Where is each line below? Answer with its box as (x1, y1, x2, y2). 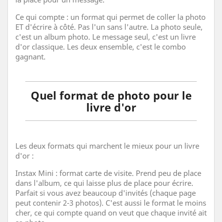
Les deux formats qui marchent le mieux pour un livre (15, 140, 199, 151)
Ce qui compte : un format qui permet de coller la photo (15, 11, 206, 22)
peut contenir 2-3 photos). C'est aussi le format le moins (15, 197, 206, 208)
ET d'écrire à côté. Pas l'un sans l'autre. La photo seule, (15, 21, 203, 32)
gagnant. (15, 51, 46, 61)
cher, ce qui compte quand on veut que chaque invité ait (15, 207, 207, 218)
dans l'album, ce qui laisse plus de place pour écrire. (15, 177, 193, 188)
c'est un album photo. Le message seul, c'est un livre (15, 31, 196, 42)
